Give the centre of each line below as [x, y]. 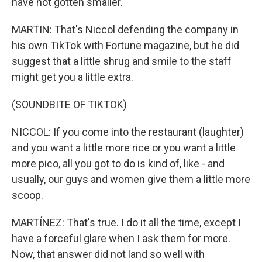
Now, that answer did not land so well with [108, 254]
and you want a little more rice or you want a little [124, 148]
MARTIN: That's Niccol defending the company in [125, 30]
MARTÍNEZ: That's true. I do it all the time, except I [126, 223]
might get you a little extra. [73, 77]
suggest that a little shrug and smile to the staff [122, 61]
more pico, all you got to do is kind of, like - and [118, 163]
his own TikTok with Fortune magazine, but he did [125, 45]
